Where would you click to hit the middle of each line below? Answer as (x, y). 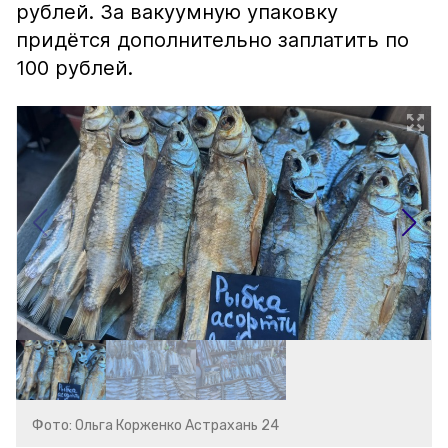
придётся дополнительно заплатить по (212, 40)
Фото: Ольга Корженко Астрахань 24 (155, 425)
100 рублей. (74, 68)
